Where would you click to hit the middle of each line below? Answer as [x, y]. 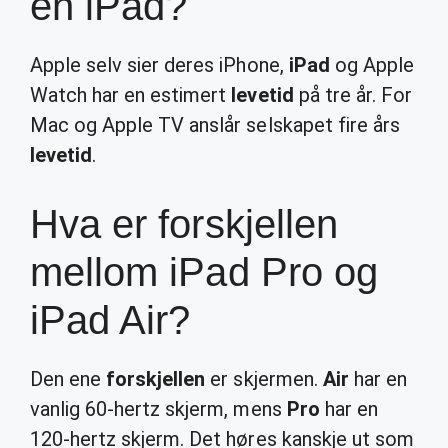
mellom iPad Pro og [204, 272]
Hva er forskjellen [184, 224]
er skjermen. [264, 379]
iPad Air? [110, 320]
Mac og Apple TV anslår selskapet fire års [215, 125]
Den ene [68, 379]
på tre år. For [352, 95]
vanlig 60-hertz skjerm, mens [158, 409]
